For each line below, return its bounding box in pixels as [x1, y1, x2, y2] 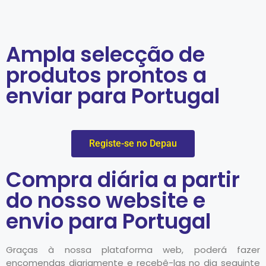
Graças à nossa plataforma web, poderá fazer [6, 243, 260, 256]
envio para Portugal [6, 206, 211, 236]
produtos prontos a [6, 60, 207, 90]
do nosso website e [6, 185, 205, 215]
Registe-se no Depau [89, 137, 177, 149]
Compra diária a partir [6, 164, 240, 194]
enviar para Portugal [6, 81, 220, 110]
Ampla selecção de [6, 39, 205, 69]
